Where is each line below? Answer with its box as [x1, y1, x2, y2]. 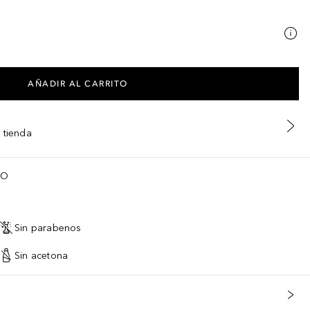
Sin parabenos [15, 221, 82, 234]
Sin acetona [15, 249, 69, 262]
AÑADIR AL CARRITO [28, 79, 128, 89]
